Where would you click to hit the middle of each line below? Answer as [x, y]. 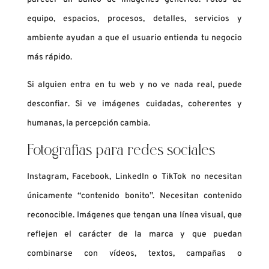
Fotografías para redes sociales [121, 152]
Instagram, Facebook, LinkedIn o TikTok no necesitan [134, 177]
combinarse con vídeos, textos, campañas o [134, 254]
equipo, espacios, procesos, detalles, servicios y [134, 19]
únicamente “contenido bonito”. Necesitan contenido [134, 196]
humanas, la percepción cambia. [88, 124]
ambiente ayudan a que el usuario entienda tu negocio [134, 38]
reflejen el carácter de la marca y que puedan [134, 235]
